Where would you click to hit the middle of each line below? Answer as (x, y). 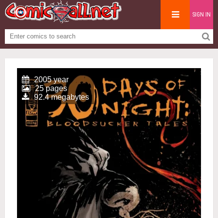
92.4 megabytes (62, 97)
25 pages (51, 88)
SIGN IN (201, 15)
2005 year (51, 80)
